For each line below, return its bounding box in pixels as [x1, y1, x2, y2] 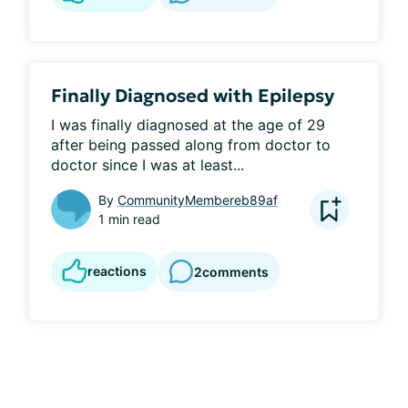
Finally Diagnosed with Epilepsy [51, 84, 334, 107]
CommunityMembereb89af [117, 192, 278, 208]
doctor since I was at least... [51, 156, 244, 174]
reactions [87, 263, 147, 279]
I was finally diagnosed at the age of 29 [51, 116, 325, 134]
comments [202, 263, 269, 280]
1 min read [98, 211, 160, 227]
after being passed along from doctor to [51, 136, 331, 154]
